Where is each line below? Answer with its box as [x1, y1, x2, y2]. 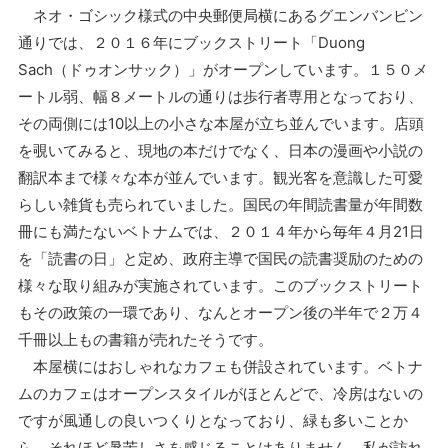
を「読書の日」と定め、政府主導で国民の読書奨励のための [17, 248, 423, 268]
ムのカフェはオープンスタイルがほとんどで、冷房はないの [17, 383, 423, 403]
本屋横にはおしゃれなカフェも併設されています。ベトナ [17, 356, 423, 376]
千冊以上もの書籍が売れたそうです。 [17, 329, 273, 349]
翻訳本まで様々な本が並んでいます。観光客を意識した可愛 [17, 167, 423, 187]
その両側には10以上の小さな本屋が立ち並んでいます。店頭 [17, 113, 424, 133]
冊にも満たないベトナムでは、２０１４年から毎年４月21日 [17, 221, 424, 241]
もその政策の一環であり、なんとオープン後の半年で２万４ [17, 302, 423, 322]
